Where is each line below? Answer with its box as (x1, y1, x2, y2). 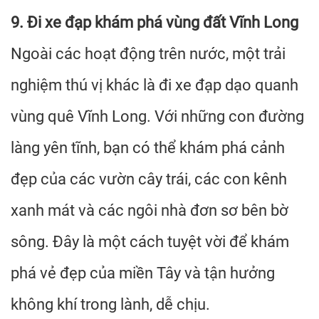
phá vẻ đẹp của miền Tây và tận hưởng (11, 264, 275, 282)
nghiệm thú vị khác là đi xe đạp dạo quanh (11, 76, 298, 94)
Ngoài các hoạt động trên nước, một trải (11, 45, 286, 63)
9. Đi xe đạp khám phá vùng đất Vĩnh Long (11, 14, 298, 31)
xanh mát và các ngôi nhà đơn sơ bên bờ (11, 202, 288, 219)
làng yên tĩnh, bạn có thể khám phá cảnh (11, 139, 285, 157)
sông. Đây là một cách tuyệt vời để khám (11, 233, 289, 251)
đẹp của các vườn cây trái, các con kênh (11, 170, 287, 188)
